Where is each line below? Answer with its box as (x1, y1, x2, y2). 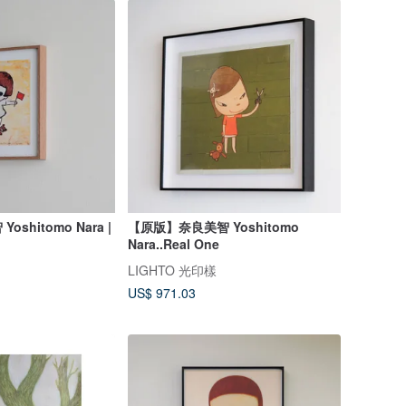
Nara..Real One (127, 234, 219, 253)
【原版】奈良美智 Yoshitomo (127, 217, 299, 236)
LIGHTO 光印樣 (127, 260, 217, 279)
